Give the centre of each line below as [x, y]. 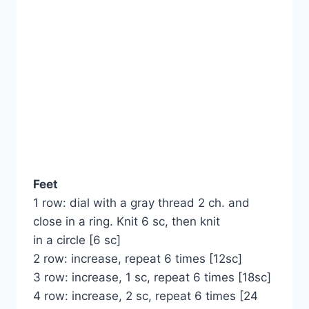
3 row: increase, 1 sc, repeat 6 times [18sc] [152, 278]
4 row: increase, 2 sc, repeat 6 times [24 [146, 296]
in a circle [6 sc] [77, 240]
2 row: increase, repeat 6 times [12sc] [138, 259]
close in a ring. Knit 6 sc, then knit [127, 222]
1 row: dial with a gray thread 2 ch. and [141, 203]
